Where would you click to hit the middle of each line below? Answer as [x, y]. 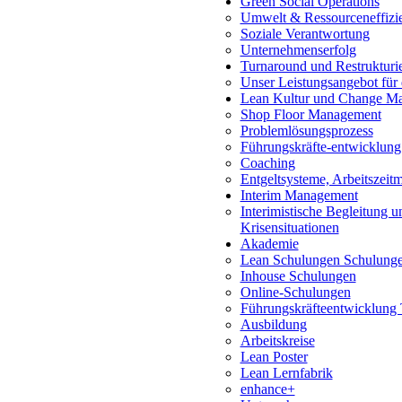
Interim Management [299, 195]
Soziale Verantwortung [305, 34]
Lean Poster [274, 357]
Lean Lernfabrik [286, 373]
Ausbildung [273, 324]
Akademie [269, 244]
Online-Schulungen [295, 292]
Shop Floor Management [310, 114]
